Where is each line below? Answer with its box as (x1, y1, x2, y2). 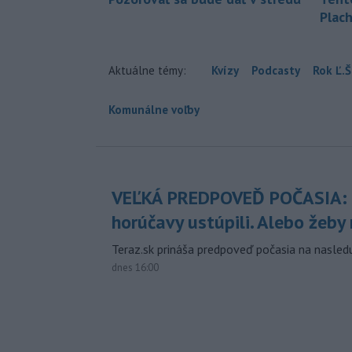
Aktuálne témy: (108, 63, 186, 78)
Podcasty (251, 63, 300, 78)
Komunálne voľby (108, 102, 200, 117)
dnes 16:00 (112, 261, 159, 274)
